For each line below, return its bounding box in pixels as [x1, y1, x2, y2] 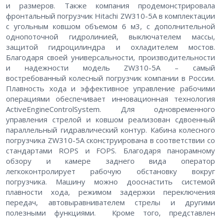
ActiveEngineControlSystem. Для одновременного [6, 104, 215, 114]
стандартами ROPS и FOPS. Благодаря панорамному [6, 146, 215, 156]
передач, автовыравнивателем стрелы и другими [6, 197, 215, 208]
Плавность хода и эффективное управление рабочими [6, 83, 215, 94]
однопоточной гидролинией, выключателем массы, [6, 32, 215, 42]
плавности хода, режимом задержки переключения [6, 187, 215, 197]
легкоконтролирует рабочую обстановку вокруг [6, 166, 215, 177]
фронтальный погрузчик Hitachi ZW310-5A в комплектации [6, 11, 215, 21]
